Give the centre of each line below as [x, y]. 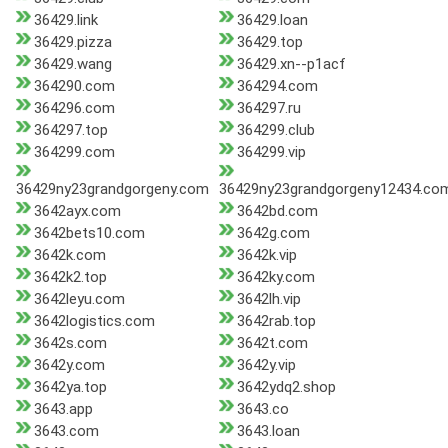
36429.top [269, 42]
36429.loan [272, 20]
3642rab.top [276, 321]
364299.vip [271, 152]
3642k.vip [266, 255]
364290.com [74, 86]
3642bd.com [277, 211]
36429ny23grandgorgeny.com [112, 189]
